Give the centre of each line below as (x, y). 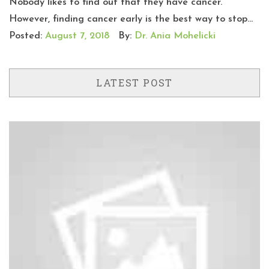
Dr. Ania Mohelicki (175, 36)
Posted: (27, 36)
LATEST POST (134, 83)
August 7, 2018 (77, 36)
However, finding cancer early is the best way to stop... (131, 19)
